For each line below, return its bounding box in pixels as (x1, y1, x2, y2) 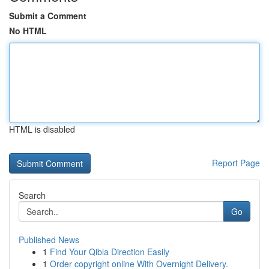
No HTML (9, 25, 47, 37)
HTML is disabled (9, 123, 75, 135)
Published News (19, 234, 79, 246)
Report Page (212, 157, 260, 169)
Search (19, 189, 46, 201)
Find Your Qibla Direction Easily (50, 246, 169, 258)
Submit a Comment (9, 10, 86, 22)
